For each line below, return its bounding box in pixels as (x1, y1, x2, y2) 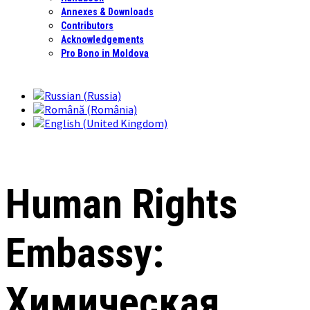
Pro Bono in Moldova (61, 48, 149, 59)
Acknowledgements (61, 34, 144, 45)
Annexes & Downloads (61, 6, 154, 17)
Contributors (61, 20, 113, 31)
